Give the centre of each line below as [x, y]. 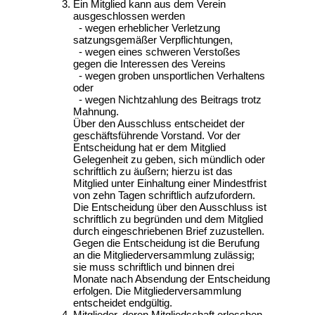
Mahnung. [96, 111]
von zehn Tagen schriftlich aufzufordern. [164, 195]
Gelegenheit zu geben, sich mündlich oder [169, 159]
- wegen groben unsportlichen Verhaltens [169, 76]
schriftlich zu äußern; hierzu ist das [153, 171]
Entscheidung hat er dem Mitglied [149, 147]
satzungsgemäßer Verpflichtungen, [153, 40]
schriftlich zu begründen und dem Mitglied [168, 219]
